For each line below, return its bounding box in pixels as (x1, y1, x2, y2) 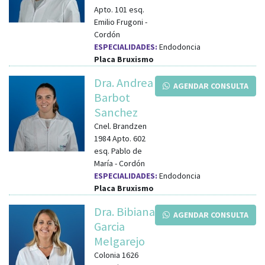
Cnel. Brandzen (94, 120, 147, 131)
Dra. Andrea (94, 75, 153, 91)
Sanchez (94, 104, 138, 120)
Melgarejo (94, 233, 145, 249)
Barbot (94, 89, 130, 105)
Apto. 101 (94, 4, 127, 15)
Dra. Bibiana (94, 203, 155, 219)
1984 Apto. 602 (94, 132, 146, 144)
